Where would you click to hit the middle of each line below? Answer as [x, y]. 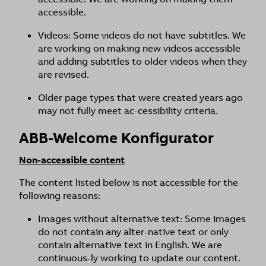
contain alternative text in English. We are [130, 245]
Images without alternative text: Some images [142, 219]
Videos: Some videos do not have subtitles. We [142, 35]
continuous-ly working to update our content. [139, 258]
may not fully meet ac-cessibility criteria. [128, 111]
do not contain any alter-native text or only [133, 232]
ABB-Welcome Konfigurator [116, 138]
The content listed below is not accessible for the [129, 183]
